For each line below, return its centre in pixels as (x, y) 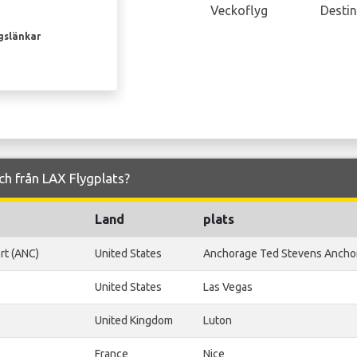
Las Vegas (228, 287)
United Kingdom (134, 321)
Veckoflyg (239, 11)
